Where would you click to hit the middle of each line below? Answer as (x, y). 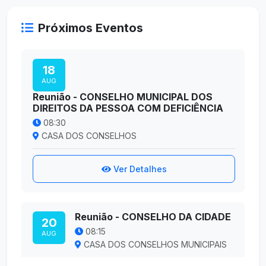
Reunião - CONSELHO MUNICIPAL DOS (123, 97)
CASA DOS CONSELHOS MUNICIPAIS (155, 245)
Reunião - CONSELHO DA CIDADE (153, 217)
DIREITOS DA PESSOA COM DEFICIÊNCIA (128, 108)
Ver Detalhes (140, 169)
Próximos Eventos (91, 28)
